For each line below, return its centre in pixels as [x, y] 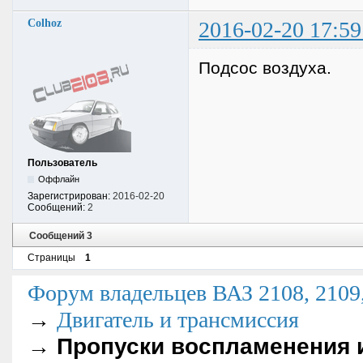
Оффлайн [59, 179]
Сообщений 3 [60, 235]
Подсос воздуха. [265, 68]
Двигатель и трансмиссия [177, 319]
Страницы [52, 258]
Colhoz [45, 23]
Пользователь [62, 163]
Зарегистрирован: [70, 196]
